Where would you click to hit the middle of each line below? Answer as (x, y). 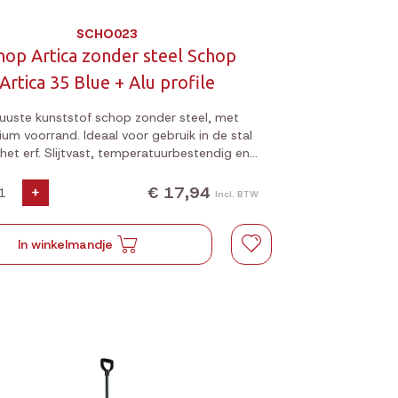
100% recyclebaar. (107, 171)
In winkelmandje (65, 244)
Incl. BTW (237, 194)
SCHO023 (107, 34)
